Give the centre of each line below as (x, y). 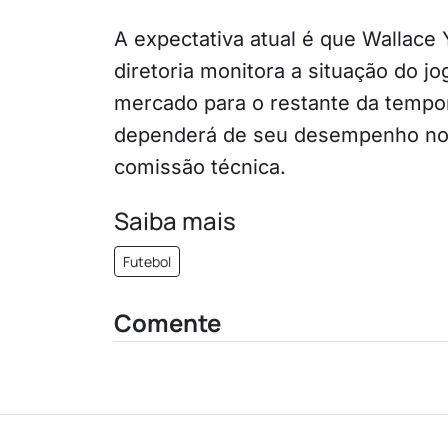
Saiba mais (175, 220)
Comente (167, 322)
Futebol (147, 261)
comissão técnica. (200, 166)
